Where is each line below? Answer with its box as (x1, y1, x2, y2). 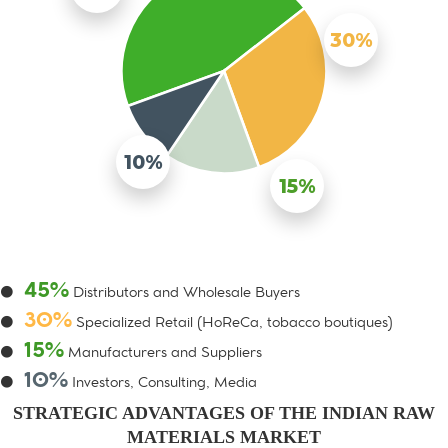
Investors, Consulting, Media (68, 375, 257, 394)
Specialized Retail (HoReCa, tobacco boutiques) (72, 315, 393, 334)
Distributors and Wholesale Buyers (69, 285, 300, 304)
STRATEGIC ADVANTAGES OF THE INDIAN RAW (13, 403, 435, 424)
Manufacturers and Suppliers (64, 345, 262, 364)
